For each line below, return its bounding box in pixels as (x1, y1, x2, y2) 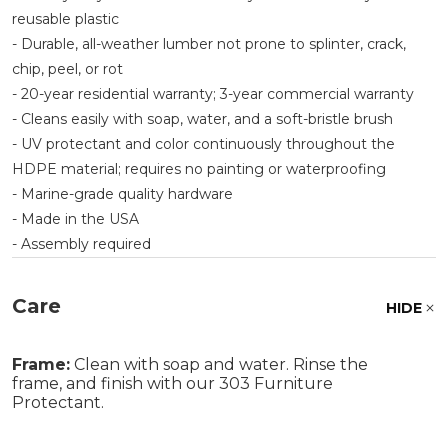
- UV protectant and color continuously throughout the (12, 134, 395, 153)
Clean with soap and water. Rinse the (70, 354, 368, 374)
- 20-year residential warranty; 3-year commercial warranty (12, 84, 414, 103)
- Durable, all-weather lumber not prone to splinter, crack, (12, 34, 406, 53)
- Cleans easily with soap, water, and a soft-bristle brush (12, 109, 393, 128)
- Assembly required (12, 234, 151, 253)
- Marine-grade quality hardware (12, 184, 233, 203)
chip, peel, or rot (12, 59, 123, 78)
